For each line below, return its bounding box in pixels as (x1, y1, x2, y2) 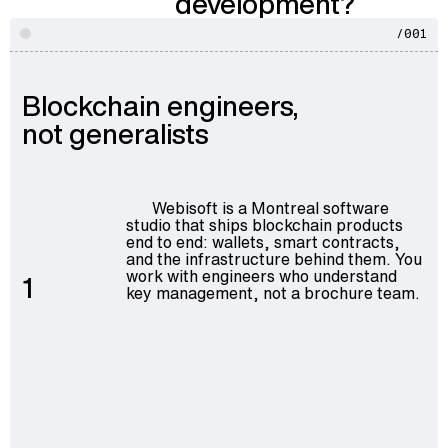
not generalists (22, 114, 208, 153)
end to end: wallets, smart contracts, (125, 229, 400, 254)
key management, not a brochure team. (125, 280, 420, 305)
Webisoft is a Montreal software (152, 195, 389, 220)
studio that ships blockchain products (125, 212, 403, 237)
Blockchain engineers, (22, 86, 298, 125)
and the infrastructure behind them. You (125, 246, 422, 271)
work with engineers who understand (125, 263, 397, 288)
